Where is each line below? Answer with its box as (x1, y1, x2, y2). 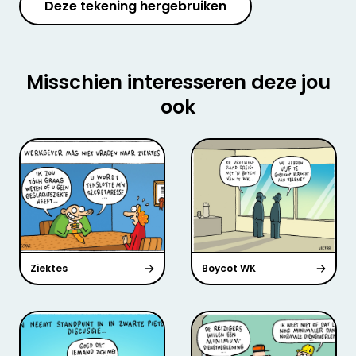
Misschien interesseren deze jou (25, 69, 331, 96)
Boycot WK (202, 261, 256, 275)
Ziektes (30, 261, 68, 275)
